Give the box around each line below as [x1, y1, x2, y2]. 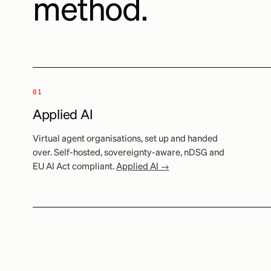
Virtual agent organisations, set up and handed [32, 134, 218, 143]
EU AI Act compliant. [32, 162, 116, 171]
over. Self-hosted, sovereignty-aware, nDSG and [32, 148, 224, 157]
